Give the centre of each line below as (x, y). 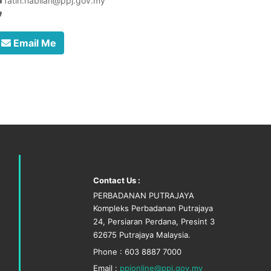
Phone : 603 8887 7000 (137, 252)
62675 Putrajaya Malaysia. (142, 235)
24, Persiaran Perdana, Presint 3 (154, 221)
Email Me (34, 43)
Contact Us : (117, 180)
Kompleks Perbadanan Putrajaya (153, 208)
